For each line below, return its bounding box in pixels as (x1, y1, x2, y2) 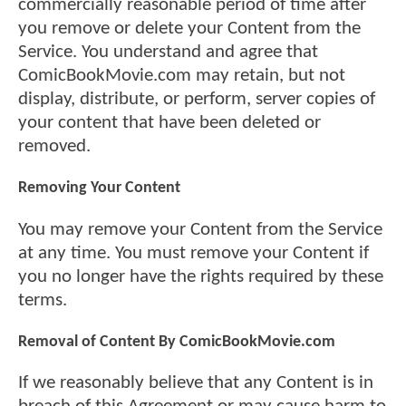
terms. (18, 290, 67, 310)
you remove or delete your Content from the (18, 19, 361, 38)
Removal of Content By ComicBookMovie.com (18, 333, 335, 351)
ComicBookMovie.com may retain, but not (18, 66, 345, 85)
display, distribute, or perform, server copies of (18, 90, 375, 109)
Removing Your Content (18, 179, 180, 198)
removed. (18, 137, 91, 156)
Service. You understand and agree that (18, 43, 318, 62)
